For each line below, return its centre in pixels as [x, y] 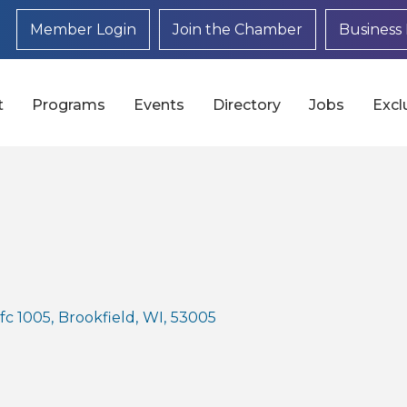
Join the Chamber [237, 30]
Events [159, 104]
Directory [247, 104]
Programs [69, 104]
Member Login [83, 30]
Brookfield [97, 317]
